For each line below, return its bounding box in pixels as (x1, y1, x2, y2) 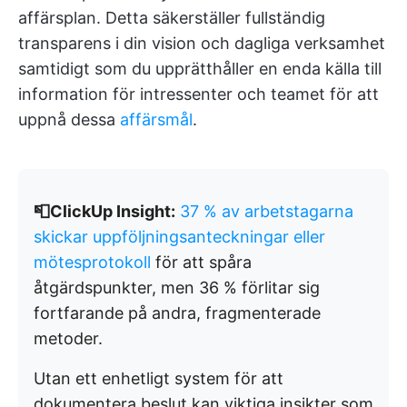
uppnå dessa (18, 109, 120, 129)
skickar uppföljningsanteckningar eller (34, 226, 325, 246)
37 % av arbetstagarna (180, 201, 353, 221)
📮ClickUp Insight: (34, 201, 175, 221)
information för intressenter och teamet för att (18, 84, 379, 104)
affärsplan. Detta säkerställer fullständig (18, 7, 325, 27)
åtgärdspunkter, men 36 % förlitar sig (34, 277, 320, 297)
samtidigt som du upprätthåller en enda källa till (18, 58, 382, 78)
